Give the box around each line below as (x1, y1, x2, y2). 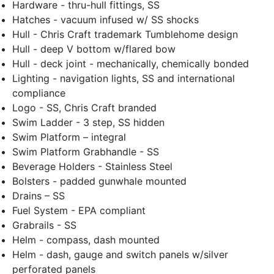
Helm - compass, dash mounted (12, 234, 160, 246)
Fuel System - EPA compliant (12, 204, 146, 217)
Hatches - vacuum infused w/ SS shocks (12, 13, 199, 26)
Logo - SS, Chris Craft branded (12, 102, 157, 114)
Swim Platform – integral (12, 131, 126, 144)
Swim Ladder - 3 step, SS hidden (12, 116, 165, 129)
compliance (12, 87, 65, 100)
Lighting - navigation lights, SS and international (12, 72, 235, 85)
